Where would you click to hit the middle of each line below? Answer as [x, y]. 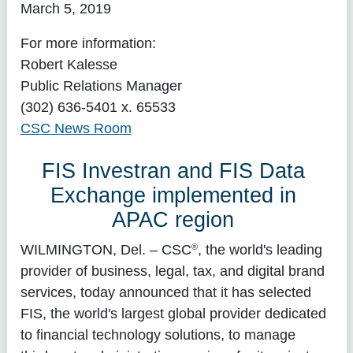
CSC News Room [76, 128]
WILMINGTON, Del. [83, 249]
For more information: [88, 43]
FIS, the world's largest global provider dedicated [173, 313]
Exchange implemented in [173, 196]
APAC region [173, 220]
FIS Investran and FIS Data [173, 171]
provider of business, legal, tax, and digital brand [172, 271]
